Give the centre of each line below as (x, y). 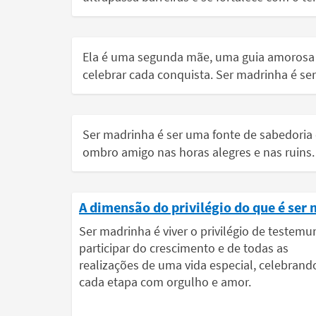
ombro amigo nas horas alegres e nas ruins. (199, 152)
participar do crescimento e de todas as (184, 248)
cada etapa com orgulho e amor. (165, 282)
